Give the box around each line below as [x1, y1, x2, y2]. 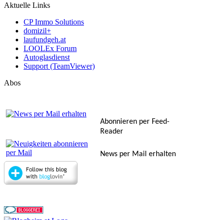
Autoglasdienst [24, 53, 70, 62]
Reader [100, 128, 123, 136]
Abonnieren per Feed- [100, 118, 169, 126]
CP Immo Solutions [24, 18, 84, 27]
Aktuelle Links [4, 1, 50, 10]
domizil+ [24, 27, 51, 35]
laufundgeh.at [24, 35, 66, 44]
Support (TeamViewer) [24, 62, 95, 71]
